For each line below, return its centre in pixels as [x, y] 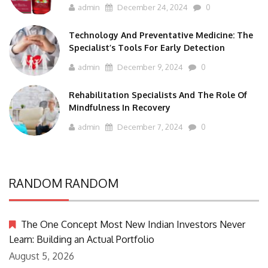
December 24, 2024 [152, 7]
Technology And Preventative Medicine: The [161, 35]
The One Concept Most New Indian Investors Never [133, 224]
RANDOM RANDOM [64, 183]
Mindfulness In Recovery [120, 107]
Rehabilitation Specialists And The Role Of [158, 95]
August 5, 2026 [42, 256]
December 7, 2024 [149, 127]
